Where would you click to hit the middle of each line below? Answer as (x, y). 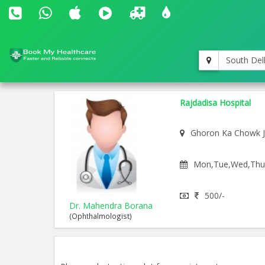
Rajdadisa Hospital (215, 103)
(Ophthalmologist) (101, 216)
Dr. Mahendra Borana (111, 206)
